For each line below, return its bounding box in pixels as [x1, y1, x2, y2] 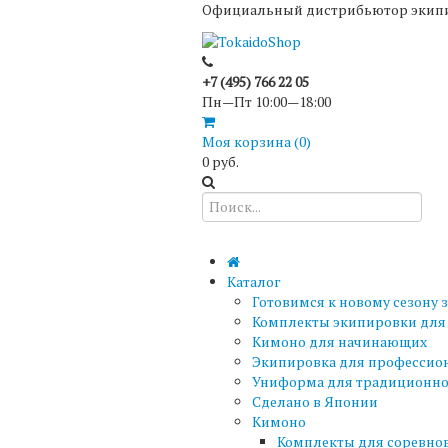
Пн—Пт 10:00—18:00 [202, 91, 331, 111]
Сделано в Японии [252, 391, 378, 411]
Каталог [227, 271, 281, 291]
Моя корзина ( [202, 131, 299, 151]
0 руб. [202, 151, 239, 171]
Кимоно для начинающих [252, 331, 427, 351]
